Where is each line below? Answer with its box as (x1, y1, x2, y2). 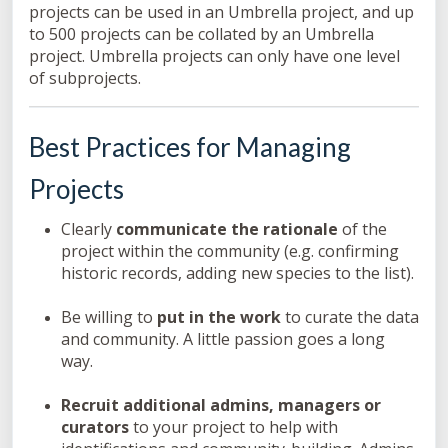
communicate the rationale (116, 218, 338, 240)
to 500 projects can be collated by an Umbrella (29, 23, 374, 46)
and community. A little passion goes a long (61, 328, 385, 350)
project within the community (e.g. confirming (61, 240, 399, 262)
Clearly (61, 218, 116, 240)
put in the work (157, 306, 281, 328)
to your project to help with (129, 416, 338, 438)
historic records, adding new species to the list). (61, 262, 414, 284)
